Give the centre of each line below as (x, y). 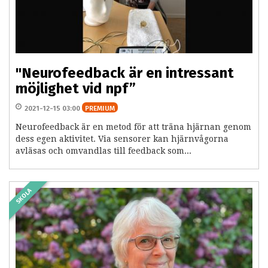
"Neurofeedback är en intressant (125, 73)
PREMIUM (100, 109)
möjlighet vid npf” (76, 89)
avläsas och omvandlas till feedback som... (103, 151)
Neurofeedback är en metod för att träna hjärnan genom (133, 127)
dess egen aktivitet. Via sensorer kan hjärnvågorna (122, 139)
